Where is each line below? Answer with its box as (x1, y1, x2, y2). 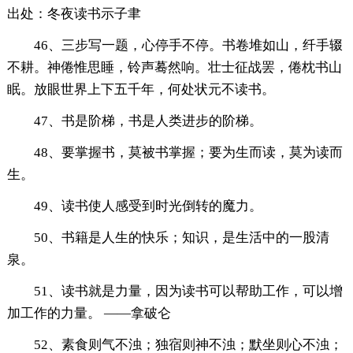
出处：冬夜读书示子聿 (6, 6, 141, 22)
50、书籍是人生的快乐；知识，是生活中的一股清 (33, 230, 329, 246)
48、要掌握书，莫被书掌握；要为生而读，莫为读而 (33, 145, 343, 161)
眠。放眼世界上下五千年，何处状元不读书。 (6, 82, 275, 98)
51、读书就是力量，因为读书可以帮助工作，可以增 (33, 284, 343, 299)
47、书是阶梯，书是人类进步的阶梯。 (33, 113, 262, 129)
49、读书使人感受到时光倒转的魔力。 (33, 199, 262, 214)
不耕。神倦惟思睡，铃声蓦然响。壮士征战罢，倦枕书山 (6, 60, 342, 76)
